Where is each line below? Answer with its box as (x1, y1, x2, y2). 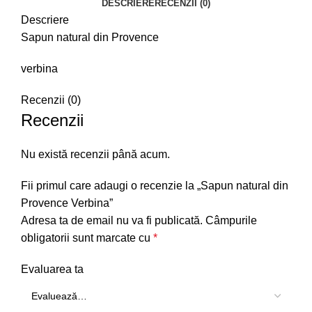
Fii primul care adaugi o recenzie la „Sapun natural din (21, 180, 288, 192)
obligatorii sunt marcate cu (21, 232, 153, 244)
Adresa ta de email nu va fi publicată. (21, 214, 203, 227)
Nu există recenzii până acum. (21, 148, 170, 161)
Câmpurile (205, 214, 257, 227)
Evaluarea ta (21, 263, 84, 276)
